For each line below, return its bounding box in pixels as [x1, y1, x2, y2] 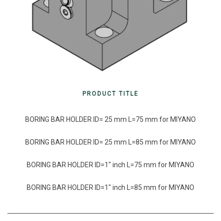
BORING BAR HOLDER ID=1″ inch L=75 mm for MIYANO [27, 161, 194, 169]
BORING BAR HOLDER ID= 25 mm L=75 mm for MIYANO [25, 115, 196, 124]
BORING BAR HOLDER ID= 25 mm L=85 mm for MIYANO [25, 138, 196, 147]
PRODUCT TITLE [82, 90, 139, 98]
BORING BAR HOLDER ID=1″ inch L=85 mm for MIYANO [27, 184, 194, 192]
